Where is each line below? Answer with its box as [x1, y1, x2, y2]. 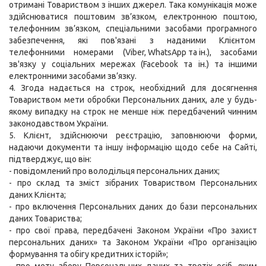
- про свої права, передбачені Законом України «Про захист [9, 226, 257, 236]
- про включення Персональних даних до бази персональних [9, 202, 257, 212]
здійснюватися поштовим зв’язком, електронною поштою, [9, 12, 257, 22]
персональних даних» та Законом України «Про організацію [9, 237, 257, 248]
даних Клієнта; [9, 190, 66, 200]
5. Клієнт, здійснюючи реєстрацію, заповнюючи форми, [9, 131, 257, 141]
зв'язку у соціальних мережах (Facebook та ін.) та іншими [9, 59, 257, 69]
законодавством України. [9, 119, 108, 129]
